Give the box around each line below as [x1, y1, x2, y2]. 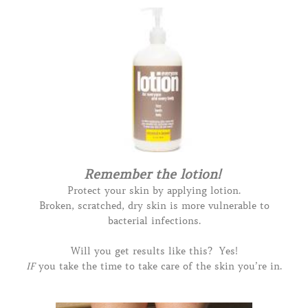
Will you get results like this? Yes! [70, 245, 238, 258]
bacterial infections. [107, 214, 201, 228]
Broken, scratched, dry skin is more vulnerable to [38, 199, 269, 212]
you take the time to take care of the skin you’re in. [35, 260, 282, 273]
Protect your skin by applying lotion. [67, 184, 241, 197]
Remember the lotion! [83, 166, 221, 183]
